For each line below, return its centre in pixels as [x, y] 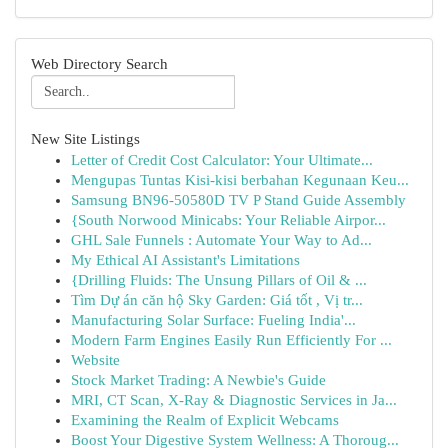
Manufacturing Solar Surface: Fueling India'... [213, 320]
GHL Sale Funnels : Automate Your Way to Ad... [221, 240]
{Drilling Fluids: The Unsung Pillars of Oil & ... [219, 280]
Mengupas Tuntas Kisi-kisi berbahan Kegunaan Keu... [240, 180]
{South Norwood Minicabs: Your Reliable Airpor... [228, 220]
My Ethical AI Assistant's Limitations [185, 260]
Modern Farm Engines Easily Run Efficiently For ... [231, 340]
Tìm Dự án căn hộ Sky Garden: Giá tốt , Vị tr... [217, 300]
